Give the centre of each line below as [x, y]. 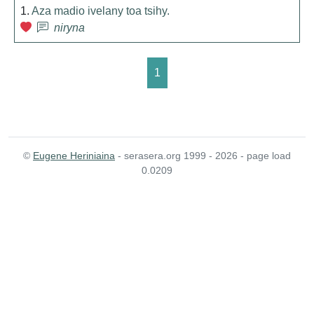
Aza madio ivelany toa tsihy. [101, 11]
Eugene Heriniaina [74, 156]
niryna [69, 28]
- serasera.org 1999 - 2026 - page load [203, 156]
